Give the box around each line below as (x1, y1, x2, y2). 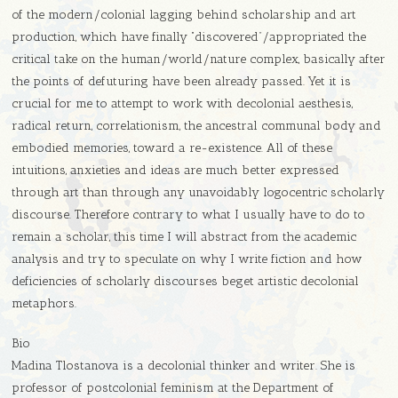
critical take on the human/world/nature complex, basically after (12, 52, 386, 68)
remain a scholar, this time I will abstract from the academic (12, 229, 357, 245)
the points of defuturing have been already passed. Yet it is (12, 74, 352, 90)
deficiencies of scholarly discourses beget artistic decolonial (12, 274, 360, 290)
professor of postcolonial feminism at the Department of (12, 380, 335, 396)
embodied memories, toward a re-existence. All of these (12, 140, 333, 156)
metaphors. (12, 296, 77, 312)
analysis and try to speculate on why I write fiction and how (12, 251, 363, 267)
